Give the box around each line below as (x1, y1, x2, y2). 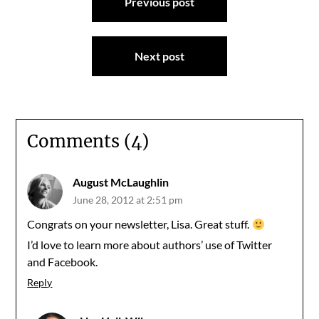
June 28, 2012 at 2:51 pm (73, 194, 184, 206)
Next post (135, 49, 184, 63)
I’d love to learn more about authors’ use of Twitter (27, 238, 273, 251)
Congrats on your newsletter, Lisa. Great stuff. (27, 217, 252, 231)
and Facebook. (27, 255, 98, 268)
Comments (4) (27, 130, 150, 152)
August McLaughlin (73, 175, 169, 189)
